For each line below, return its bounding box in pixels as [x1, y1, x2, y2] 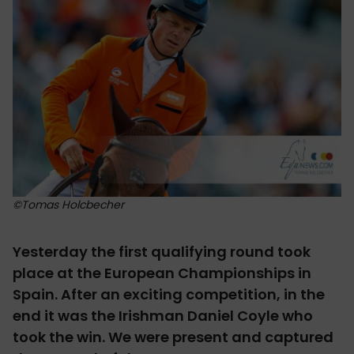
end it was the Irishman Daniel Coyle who [13, 305, 313, 326]
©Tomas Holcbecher [13, 196, 124, 213]
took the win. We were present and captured [13, 326, 333, 347]
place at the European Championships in [13, 262, 311, 283]
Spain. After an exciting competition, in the [13, 284, 325, 304]
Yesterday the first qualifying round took [13, 241, 311, 262]
